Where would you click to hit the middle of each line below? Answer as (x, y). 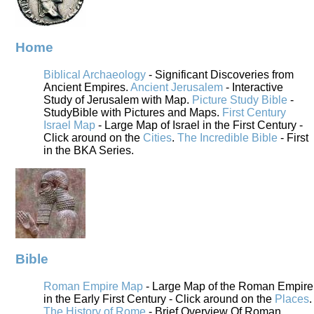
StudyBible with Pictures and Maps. (131, 113)
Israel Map (69, 125)
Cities (157, 138)
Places (292, 299)
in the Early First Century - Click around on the (159, 299)
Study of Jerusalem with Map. (116, 100)
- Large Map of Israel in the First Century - (199, 125)
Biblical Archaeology (95, 75)
